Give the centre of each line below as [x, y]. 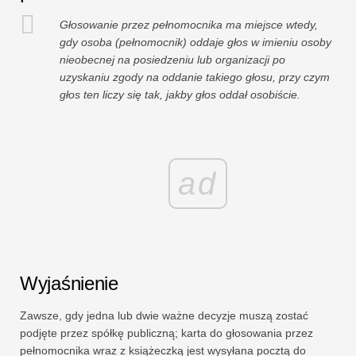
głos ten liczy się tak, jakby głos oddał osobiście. [180, 95]
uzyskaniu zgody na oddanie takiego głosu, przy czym [195, 77]
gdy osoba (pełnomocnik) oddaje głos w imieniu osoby [195, 43]
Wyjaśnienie [69, 284]
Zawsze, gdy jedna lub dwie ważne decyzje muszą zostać [164, 316]
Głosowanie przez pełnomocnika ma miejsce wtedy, [189, 25]
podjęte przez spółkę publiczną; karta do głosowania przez [166, 333]
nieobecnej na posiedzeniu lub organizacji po [172, 60]
